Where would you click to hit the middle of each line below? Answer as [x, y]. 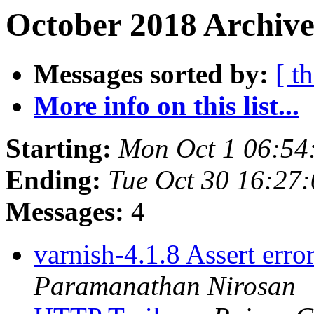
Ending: [53, 180]
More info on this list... [166, 106]
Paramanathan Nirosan [165, 286]
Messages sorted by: [151, 74]
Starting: [59, 149]
